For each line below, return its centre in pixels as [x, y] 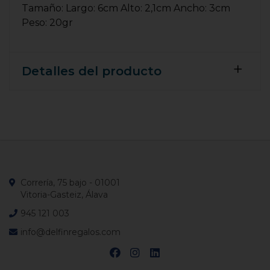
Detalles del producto [92, 71]
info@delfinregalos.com [71, 232]
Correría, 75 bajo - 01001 [70, 183]
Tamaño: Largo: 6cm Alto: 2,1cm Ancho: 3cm [126, 8]
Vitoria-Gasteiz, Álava [64, 195]
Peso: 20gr [47, 23]
